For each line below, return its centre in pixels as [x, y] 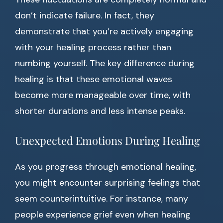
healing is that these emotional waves [94, 79]
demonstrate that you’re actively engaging [104, 32]
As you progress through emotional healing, [106, 167]
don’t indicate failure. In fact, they [85, 16]
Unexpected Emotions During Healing [108, 141]
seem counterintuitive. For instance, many [102, 199]
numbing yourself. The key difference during [105, 63]
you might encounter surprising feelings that [108, 183]
